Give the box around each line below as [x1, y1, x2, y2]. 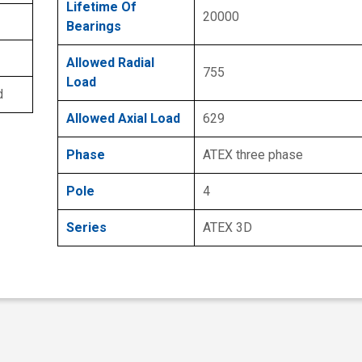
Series [66, 219, 107, 235]
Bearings [66, 18, 121, 34]
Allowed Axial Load [66, 110, 180, 126]
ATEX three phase [203, 146, 303, 162]
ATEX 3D [203, 219, 252, 235]
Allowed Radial [66, 54, 154, 70]
